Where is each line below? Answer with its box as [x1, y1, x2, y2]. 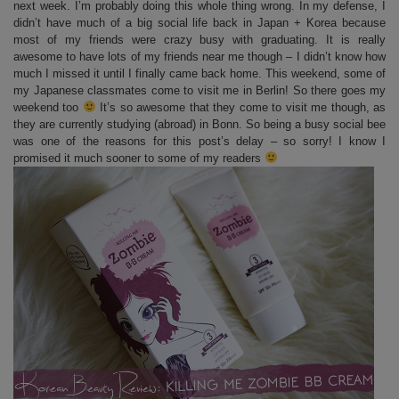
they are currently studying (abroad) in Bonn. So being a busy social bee [13, 118, 386, 131]
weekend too [13, 101, 83, 114]
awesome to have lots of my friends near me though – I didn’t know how [13, 50, 386, 63]
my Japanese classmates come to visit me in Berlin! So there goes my [13, 84, 386, 97]
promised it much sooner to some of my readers [13, 151, 265, 165]
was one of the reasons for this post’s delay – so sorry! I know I [13, 134, 386, 148]
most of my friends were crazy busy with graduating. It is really [13, 33, 386, 46]
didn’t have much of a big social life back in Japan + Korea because [13, 16, 386, 29]
